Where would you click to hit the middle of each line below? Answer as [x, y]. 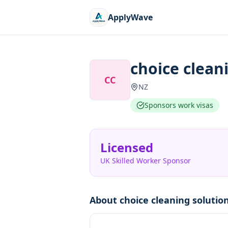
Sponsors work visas [179, 105]
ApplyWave [130, 17]
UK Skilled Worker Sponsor [146, 161]
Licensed [127, 147]
